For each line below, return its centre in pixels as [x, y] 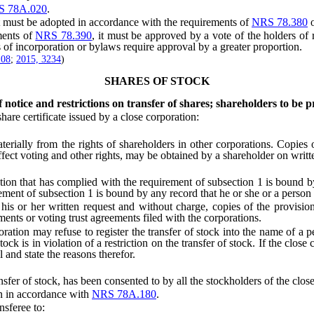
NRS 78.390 [64, 36]
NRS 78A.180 [124, 294]
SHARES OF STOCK [157, 81]
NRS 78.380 [280, 22]
